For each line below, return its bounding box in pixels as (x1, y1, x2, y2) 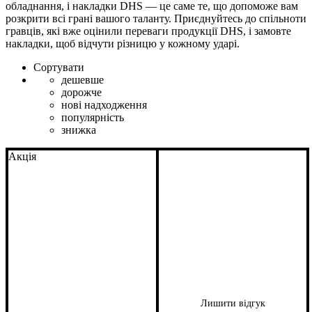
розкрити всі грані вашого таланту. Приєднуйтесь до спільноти (6, 13, 306, 24)
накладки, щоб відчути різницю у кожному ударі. (6, 38, 240, 49)
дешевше (61, 74, 104, 86)
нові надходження (61, 99, 147, 111)
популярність (61, 111, 124, 123)
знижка (61, 124, 96, 136)
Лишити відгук (200, 298, 265, 309)
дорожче (61, 86, 102, 98)
